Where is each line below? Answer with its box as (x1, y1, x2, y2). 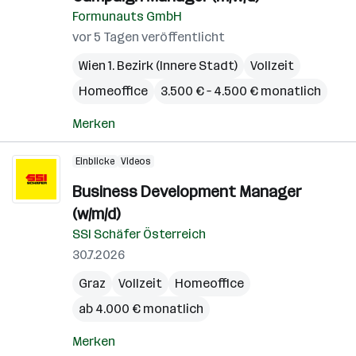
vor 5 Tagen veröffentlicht (72, 29, 225, 44)
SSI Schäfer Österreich (72, 226, 206, 242)
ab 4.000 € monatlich (79, 301, 203, 316)
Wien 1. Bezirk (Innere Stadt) (79, 58, 238, 73)
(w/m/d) (72, 204, 120, 223)
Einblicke (75, 156, 114, 167)
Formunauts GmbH (72, 9, 182, 24)
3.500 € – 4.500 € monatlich (161, 83, 321, 99)
